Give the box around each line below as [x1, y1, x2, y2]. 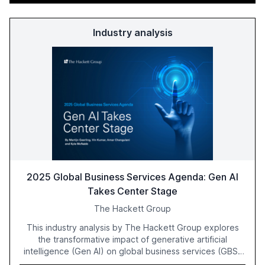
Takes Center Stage [88, 185, 177, 198]
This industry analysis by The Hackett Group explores [26, 222, 239, 233]
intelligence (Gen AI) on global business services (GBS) [24, 246, 241, 257]
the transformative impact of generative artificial [38, 234, 227, 245]
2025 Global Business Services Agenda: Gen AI [27, 171, 238, 183]
